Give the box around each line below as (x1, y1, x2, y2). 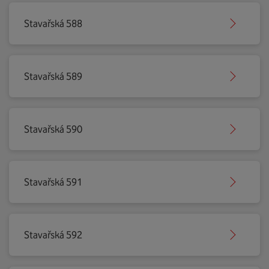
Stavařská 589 (24, 70, 82, 82)
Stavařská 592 (24, 229, 82, 241)
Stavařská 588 (24, 17, 82, 29)
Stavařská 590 (24, 123, 82, 135)
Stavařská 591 (24, 176, 82, 188)
